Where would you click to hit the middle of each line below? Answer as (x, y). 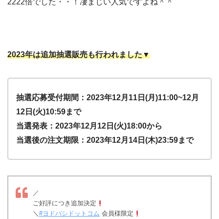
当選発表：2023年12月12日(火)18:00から (89, 126)
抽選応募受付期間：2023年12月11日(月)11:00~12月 (108, 98)
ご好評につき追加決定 (65, 203)
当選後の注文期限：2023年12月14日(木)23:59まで (105, 140)
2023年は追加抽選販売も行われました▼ (79, 55)
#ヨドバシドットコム (69, 214)
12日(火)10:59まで (49, 112)
